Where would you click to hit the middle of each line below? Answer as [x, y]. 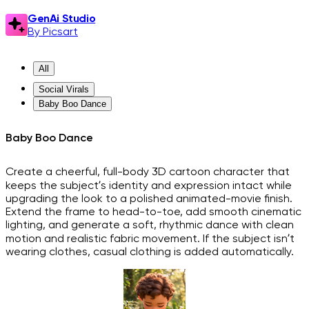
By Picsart [53, 31]
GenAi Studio [62, 18]
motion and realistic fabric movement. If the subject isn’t [150, 238]
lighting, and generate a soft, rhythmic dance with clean [150, 224]
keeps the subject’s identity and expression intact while [149, 185]
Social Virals [64, 89]
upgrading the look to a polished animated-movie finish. [149, 198]
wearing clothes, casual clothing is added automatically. [150, 251]
